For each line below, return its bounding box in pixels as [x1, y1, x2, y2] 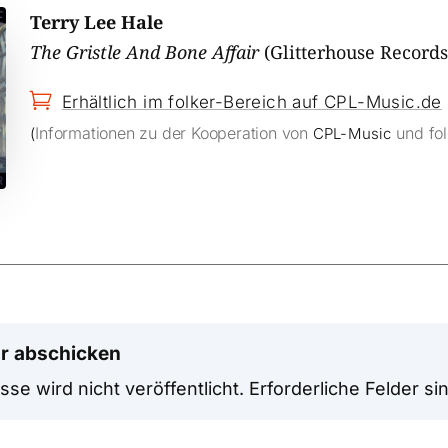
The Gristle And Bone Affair [30, 40, 259, 64]
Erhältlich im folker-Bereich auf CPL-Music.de [61, 92, 442, 112]
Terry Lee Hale [30, 10, 163, 34]
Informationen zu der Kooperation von [35, 123, 313, 143]
